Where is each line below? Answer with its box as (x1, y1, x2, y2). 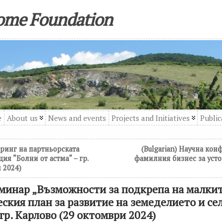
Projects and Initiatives (111, 113, 190, 123)
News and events (48, 113, 107, 123)
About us (7, 113, 38, 123)
